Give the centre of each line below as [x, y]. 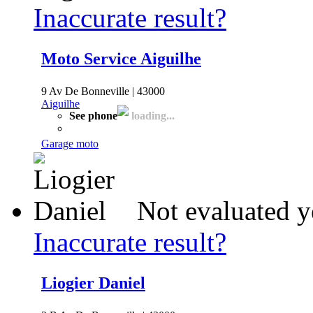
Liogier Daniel [93, 283]
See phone [93, 115]
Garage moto [70, 143]
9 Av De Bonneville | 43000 [103, 91]
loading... [152, 115]
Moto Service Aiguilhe [121, 58]
